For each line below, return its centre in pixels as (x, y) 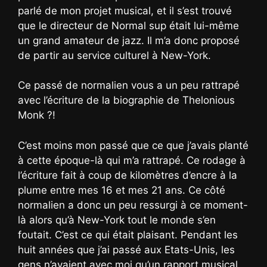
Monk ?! (37, 115)
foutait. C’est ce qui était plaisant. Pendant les (128, 235)
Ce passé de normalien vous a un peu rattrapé (129, 86)
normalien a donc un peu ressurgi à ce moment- (133, 205)
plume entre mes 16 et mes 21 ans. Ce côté (122, 190)
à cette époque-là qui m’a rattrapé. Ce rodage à (132, 160)
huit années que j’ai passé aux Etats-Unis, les (126, 249)
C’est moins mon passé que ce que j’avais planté (133, 145)
